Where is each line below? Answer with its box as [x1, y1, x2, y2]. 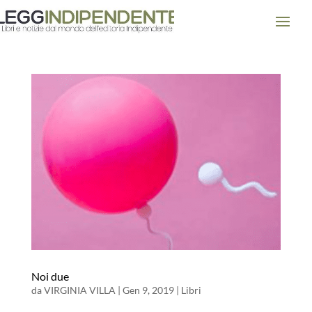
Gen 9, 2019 [122, 284, 174, 297]
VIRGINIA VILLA [43, 284, 116, 297]
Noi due [31, 270, 69, 283]
